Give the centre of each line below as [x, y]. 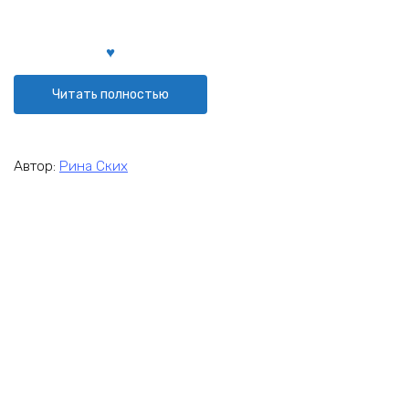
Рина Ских [94, 166]
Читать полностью [110, 94]
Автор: [37, 166]
